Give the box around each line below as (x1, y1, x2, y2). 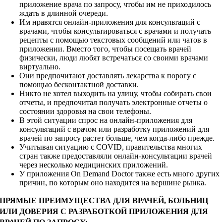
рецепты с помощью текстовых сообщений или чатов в (19, 36, 208, 45)
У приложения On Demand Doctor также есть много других (19, 169, 220, 178)
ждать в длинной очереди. (19, 9, 109, 18)
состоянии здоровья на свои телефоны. (19, 107, 152, 116)
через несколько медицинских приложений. (19, 161, 168, 169)
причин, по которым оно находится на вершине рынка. (19, 178, 207, 187)
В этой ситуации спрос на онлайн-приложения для (19, 116, 193, 125)
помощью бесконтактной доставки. (19, 80, 139, 89)
